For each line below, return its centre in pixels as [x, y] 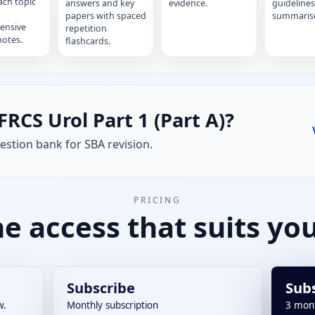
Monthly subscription [112, 305]
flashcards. [88, 41]
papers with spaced [106, 16]
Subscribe [101, 287]
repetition [86, 29]
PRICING [157, 200]
